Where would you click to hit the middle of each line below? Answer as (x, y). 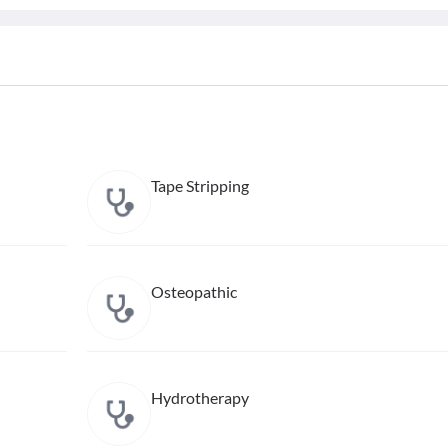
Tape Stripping (199, 185)
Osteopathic (193, 291)
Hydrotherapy (199, 397)
